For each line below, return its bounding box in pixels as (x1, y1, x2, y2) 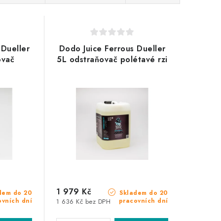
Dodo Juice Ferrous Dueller (59, 43, 166, 54)
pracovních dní (118, 196, 168, 206)
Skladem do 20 (117, 188, 168, 198)
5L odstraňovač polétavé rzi (57, 54, 168, 65)
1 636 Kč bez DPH (56, 197, 111, 207)
